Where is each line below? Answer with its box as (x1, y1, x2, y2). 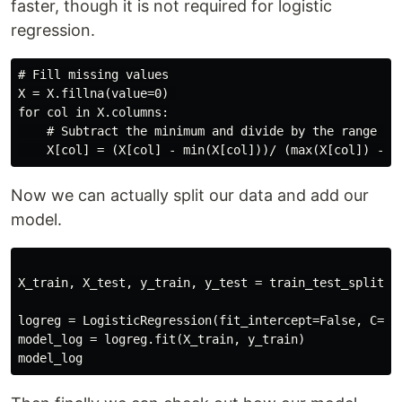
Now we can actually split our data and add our (11, 186, 369, 205)
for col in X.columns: (18, 105, 169, 120)
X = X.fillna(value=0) (18, 86, 176, 101)
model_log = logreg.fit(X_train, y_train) (18, 332, 305, 347)
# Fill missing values (18, 67, 169, 83)
